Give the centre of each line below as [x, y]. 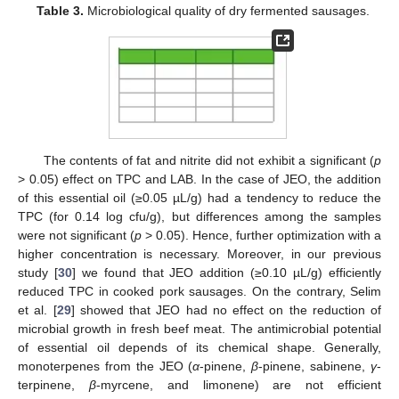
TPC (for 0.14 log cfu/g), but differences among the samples [199, 217]
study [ [38, 273]
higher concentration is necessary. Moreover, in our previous [199, 254]
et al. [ [37, 310]
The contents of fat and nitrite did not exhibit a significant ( [208, 161]
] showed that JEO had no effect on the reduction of [226, 310]
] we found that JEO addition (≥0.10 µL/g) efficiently [227, 273]
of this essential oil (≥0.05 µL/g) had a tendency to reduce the [199, 198]
